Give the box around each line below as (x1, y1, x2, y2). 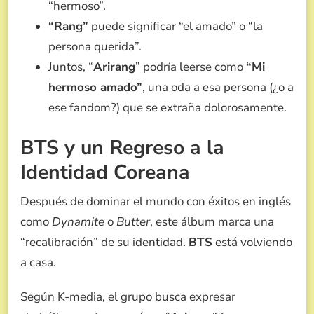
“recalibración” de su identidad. (20, 234, 189, 251)
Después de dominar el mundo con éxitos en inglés (20, 193, 291, 210)
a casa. (20, 254, 56, 271)
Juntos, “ (48, 58, 93, 75)
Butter (116, 214, 150, 231)
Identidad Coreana (20, 158, 190, 186)
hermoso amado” (48, 78, 142, 95)
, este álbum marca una (150, 214, 274, 231)
